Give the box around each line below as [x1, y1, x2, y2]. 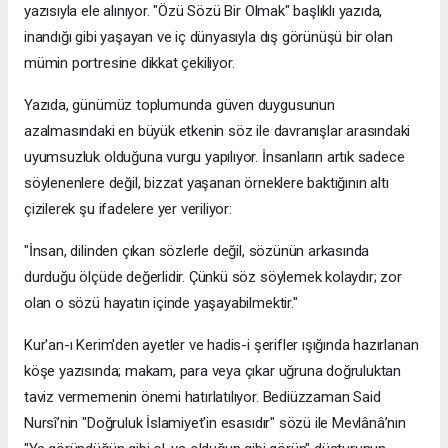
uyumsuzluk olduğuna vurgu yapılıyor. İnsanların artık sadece [24, 148, 405, 167]
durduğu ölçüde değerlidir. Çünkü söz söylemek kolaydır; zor [24, 268, 402, 287]
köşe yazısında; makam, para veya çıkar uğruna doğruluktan [24, 362, 402, 381]
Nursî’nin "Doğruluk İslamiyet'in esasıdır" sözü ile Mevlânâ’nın [24, 414, 406, 433]
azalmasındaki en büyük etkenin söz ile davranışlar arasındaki [24, 122, 411, 141]
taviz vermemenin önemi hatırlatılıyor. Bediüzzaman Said [24, 388, 381, 407]
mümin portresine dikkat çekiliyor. [24, 54, 235, 73]
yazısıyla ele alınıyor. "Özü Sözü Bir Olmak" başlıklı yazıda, [24, 2, 383, 21]
